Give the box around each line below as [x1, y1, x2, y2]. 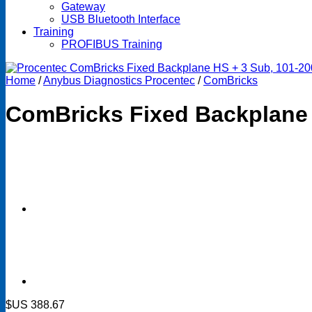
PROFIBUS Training [61, 38, 162, 50]
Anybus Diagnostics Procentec [43, 75, 195, 86]
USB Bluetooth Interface [61, 13, 180, 25]
